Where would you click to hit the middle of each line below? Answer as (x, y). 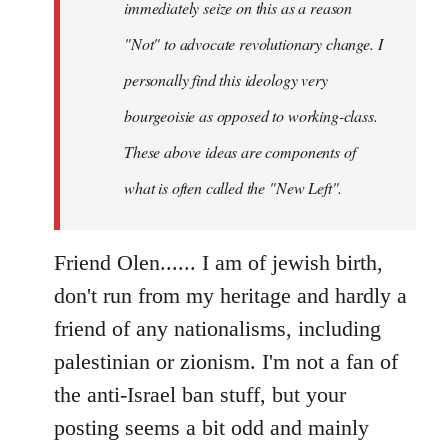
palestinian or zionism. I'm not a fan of (226, 362)
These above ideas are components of (240, 152)
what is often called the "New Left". (233, 188)
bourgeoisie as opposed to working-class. (251, 116)
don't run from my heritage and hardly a (230, 296)
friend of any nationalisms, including (217, 329)
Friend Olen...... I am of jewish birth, (218, 263)
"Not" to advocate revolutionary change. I (253, 44)
